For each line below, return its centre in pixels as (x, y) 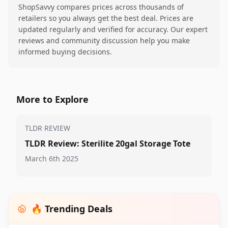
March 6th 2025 (52, 159)
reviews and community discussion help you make (104, 40)
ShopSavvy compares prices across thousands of (101, 7)
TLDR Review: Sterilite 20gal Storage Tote (108, 144)
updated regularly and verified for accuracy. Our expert (113, 29)
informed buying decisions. (65, 52)
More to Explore (52, 99)
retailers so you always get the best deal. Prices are (106, 18)
